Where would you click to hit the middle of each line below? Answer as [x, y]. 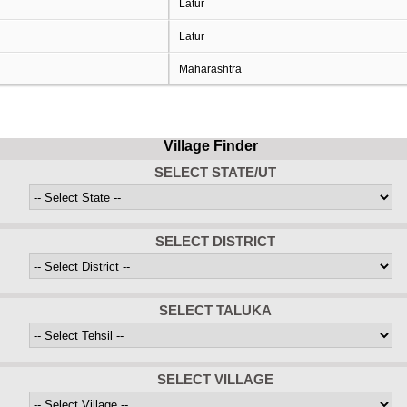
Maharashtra [210, 69]
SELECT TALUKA [215, 310]
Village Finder [211, 146]
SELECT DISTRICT [215, 241]
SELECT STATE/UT [215, 172]
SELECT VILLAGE [215, 379]
